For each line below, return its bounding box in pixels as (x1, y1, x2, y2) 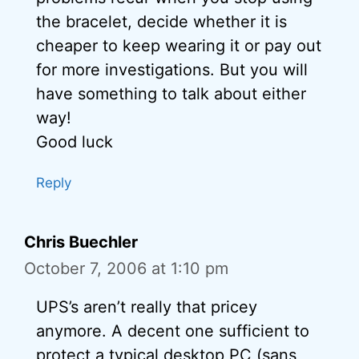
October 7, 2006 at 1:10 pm (24, 258, 228, 278)
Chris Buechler (24, 232, 138, 252)
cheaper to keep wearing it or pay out (36, 35, 321, 55)
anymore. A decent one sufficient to (36, 321, 309, 341)
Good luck (36, 131, 113, 151)
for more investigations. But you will (36, 59, 308, 79)
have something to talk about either (36, 83, 306, 103)
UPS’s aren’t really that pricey (36, 296, 257, 317)
